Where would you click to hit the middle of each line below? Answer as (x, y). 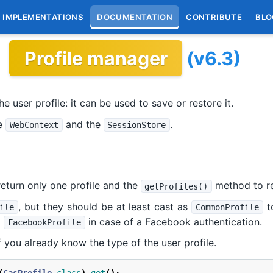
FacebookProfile (44, 222)
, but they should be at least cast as (105, 206)
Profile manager (96, 58)
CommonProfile (227, 207)
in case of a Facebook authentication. (173, 222)
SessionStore (137, 125)
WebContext (34, 125)
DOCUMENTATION (135, 17)
